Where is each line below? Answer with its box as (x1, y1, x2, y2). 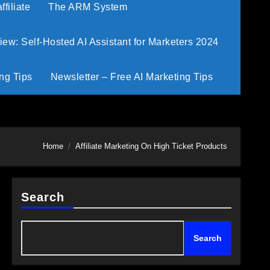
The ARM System (48, 1, 128, 12)
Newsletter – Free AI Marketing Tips (50, 71, 213, 82)
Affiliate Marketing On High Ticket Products (75, 142, 227, 151)
